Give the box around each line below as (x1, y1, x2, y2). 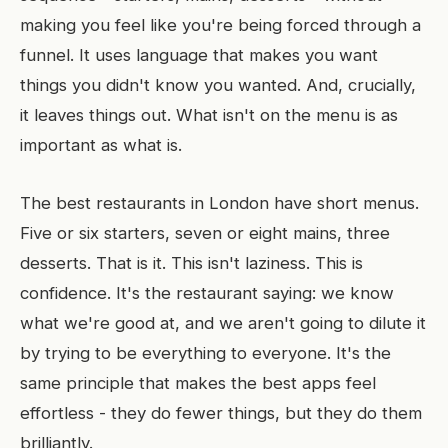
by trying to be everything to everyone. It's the (20, 343, 391, 363)
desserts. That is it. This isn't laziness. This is (20, 253, 363, 273)
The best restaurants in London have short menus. (20, 193, 419, 213)
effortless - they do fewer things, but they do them (20, 403, 422, 423)
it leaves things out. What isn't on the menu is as (20, 105, 398, 125)
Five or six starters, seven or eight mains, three (20, 223, 390, 243)
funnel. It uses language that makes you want (20, 45, 378, 65)
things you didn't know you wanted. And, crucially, (20, 75, 416, 95)
